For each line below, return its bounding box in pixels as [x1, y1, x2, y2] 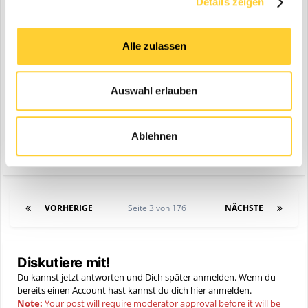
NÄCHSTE [225, 202, 263, 214]
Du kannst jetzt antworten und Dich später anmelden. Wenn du [17, 271, 276, 284]
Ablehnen [131, 129, 177, 142]
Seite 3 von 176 [127, 202, 190, 214]
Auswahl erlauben [111, 85, 197, 97]
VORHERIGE [45, 202, 93, 214]
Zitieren [46, 148, 77, 162]
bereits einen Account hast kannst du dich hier [17, 284, 208, 297]
